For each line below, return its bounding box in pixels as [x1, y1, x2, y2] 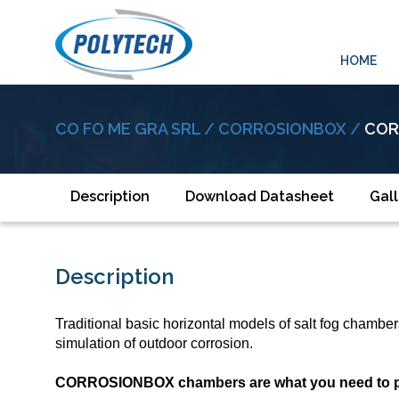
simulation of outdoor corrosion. [55, 336, 253, 351]
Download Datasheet [185, 188, 334, 205]
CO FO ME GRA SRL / [55, 119, 218, 138]
